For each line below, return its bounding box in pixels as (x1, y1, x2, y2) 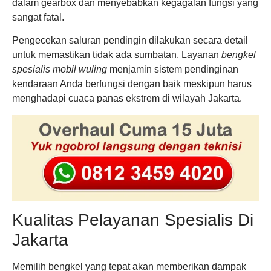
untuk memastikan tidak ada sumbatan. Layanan (12, 50, 221, 60)
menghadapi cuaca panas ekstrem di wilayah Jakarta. (12, 93, 242, 104)
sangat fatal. (12, 11, 64, 22)
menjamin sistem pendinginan (107, 64, 238, 75)
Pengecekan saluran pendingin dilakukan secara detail (12, 35, 248, 46)
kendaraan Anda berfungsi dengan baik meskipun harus (12, 79, 252, 90)
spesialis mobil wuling (12, 64, 107, 75)
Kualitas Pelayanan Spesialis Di (12, 210, 253, 229)
